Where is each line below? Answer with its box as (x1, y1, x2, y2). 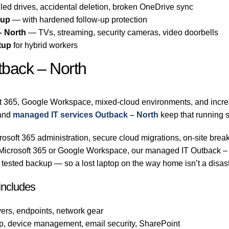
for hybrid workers (11, 41, 78, 50)
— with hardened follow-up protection (10, 15, 148, 25)
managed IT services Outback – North (13, 110, 159, 120)
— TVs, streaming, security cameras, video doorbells (26, 28, 219, 37)
